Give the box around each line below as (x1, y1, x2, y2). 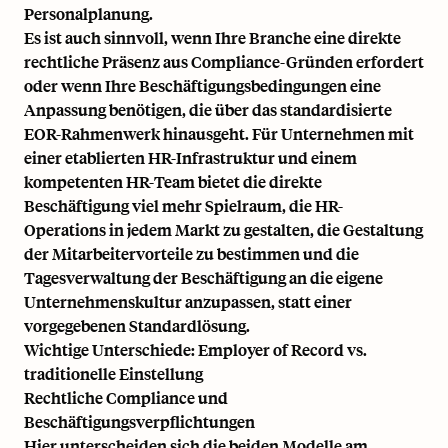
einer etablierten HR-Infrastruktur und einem (24, 146, 357, 168)
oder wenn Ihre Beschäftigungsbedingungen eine (24, 74, 381, 96)
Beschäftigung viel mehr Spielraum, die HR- (24, 194, 343, 216)
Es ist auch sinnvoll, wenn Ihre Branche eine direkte (24, 26, 401, 48)
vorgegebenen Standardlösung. (24, 314, 250, 336)
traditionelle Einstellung (24, 362, 203, 384)
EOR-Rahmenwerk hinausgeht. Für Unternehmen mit (24, 122, 414, 144)
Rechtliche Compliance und (24, 386, 228, 408)
